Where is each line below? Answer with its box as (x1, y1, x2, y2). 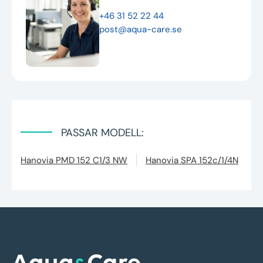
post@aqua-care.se (99, 23, 182, 35)
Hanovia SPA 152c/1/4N (146, 154, 238, 166)
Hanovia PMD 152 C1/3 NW (21, 154, 127, 166)
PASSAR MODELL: (61, 125, 144, 140)
